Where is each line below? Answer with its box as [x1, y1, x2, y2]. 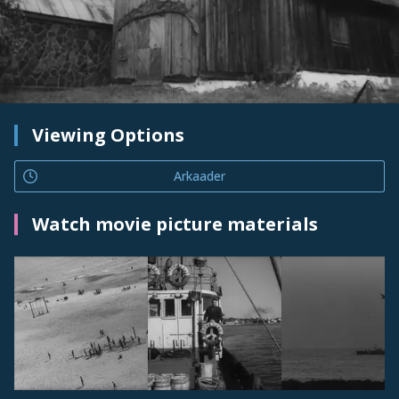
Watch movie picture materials [32, 211, 318, 236]
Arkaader [174, 167, 225, 184]
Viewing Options [32, 122, 184, 147]
